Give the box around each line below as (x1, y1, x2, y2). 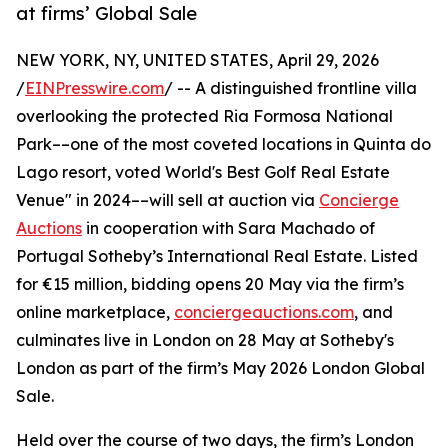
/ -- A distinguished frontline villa (164, 78, 417, 99)
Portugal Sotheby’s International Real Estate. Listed (16, 246, 418, 267)
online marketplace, (16, 302, 174, 323)
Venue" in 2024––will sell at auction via (16, 190, 319, 211)
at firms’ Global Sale (16, 2, 197, 25)
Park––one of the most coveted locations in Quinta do (16, 134, 431, 155)
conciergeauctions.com (174, 302, 354, 323)
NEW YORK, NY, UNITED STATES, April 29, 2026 (16, 50, 379, 71)
